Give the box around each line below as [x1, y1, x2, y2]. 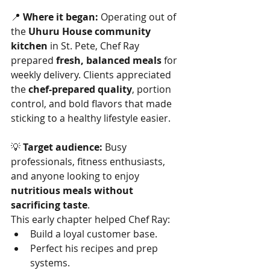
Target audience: [23, 140, 102, 154]
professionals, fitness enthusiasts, [11, 155, 168, 168]
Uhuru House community [28, 25, 153, 38]
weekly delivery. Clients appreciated [11, 68, 174, 81]
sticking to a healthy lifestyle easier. [11, 111, 171, 125]
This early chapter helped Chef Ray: [11, 213, 170, 226]
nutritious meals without [11, 184, 136, 197]
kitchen [11, 39, 48, 52]
